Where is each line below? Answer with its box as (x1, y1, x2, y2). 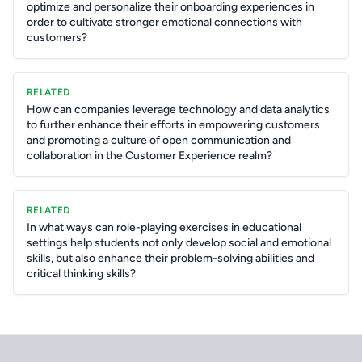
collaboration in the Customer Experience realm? (27, 149, 272, 162)
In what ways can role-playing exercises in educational (27, 221, 301, 234)
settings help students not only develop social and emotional (27, 236, 331, 250)
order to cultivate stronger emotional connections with (27, 15, 302, 29)
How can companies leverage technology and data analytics (27, 103, 330, 116)
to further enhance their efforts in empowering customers (27, 118, 320, 132)
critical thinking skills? (27, 267, 136, 280)
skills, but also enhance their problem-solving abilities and (27, 251, 314, 265)
